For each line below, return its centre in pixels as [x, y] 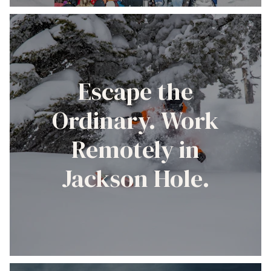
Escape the [135, 92]
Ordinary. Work [135, 121]
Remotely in [135, 150]
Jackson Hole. [135, 179]
